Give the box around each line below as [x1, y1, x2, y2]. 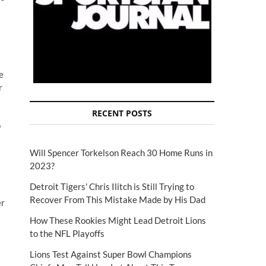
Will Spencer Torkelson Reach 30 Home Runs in [30, 147, 213, 158]
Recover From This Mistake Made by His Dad [30, 194, 205, 205]
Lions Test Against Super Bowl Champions [30, 249, 192, 259]
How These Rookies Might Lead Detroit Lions [30, 215, 206, 226]
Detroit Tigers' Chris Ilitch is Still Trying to [30, 181, 194, 192]
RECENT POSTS [92, 107, 152, 119]
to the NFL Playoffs [30, 228, 104, 239]
